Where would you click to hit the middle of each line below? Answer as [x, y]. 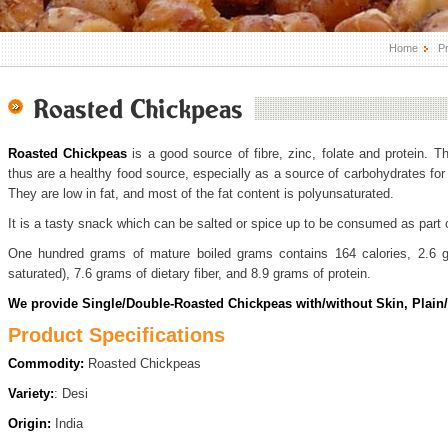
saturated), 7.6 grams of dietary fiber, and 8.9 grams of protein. [193, 273]
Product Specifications [116, 335]
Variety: [30, 393]
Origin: [31, 423]
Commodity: [47, 363]
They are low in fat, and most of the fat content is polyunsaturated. [202, 193]
